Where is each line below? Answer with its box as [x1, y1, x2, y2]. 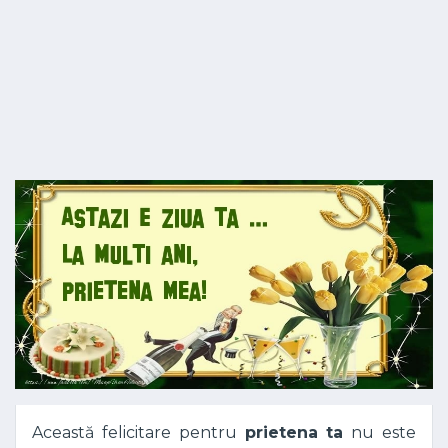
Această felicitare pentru [32, 423, 245, 442]
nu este [343, 423, 417, 442]
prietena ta [244, 423, 344, 442]
